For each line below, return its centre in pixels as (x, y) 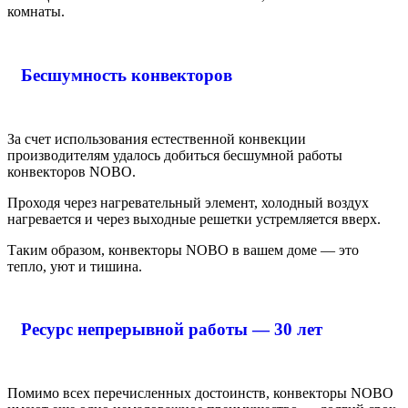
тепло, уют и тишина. (75, 266)
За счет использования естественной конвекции (157, 138)
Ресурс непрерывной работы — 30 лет (172, 330)
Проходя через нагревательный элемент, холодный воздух (188, 202)
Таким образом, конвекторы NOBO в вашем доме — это (183, 250)
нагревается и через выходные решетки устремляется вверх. (194, 219)
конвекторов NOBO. (71, 171)
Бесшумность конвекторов (127, 75)
